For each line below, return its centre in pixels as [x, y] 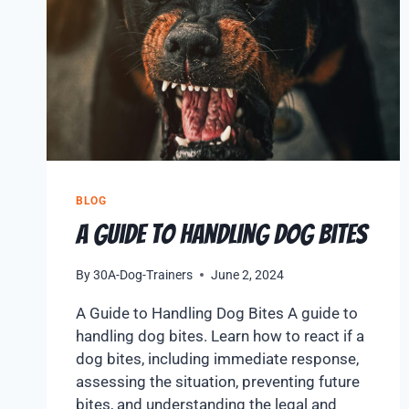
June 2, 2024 [248, 274]
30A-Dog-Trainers [143, 274]
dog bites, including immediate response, [217, 358]
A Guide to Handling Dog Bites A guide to [217, 313]
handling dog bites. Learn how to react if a [220, 336]
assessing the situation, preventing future [218, 381]
